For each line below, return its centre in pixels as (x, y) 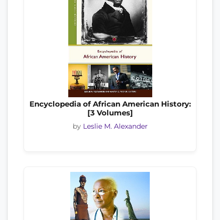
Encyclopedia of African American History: (110, 104)
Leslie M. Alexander (115, 126)
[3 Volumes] (110, 113)
